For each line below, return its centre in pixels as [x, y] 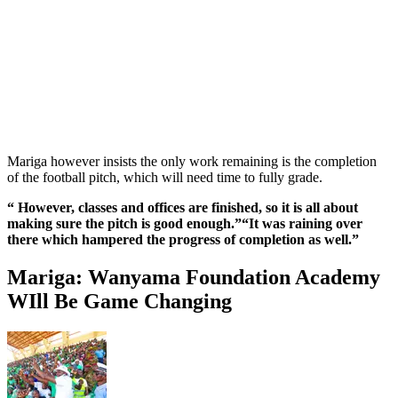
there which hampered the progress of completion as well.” [183, 239]
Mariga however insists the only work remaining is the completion [192, 161]
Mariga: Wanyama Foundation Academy [194, 277]
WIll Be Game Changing [119, 301]
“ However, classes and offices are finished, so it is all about [183, 207]
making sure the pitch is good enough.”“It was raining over [185, 223]
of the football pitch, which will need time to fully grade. [165, 177]
